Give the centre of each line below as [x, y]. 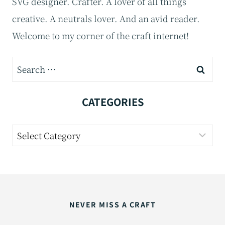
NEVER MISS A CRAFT [113, 205]
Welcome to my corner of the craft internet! [100, 35]
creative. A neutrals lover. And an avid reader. [106, 18]
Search [26, 65]
